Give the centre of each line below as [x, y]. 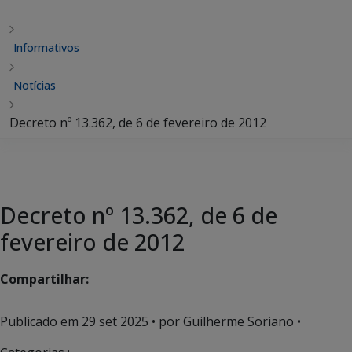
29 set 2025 [115, 321]
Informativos [46, 48]
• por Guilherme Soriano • [225, 321]
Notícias [35, 85]
